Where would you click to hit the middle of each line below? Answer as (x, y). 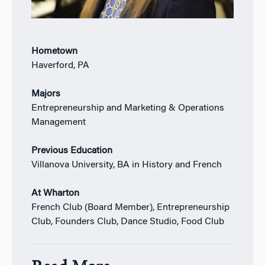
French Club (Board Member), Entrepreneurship (130, 207)
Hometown (54, 51)
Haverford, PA (60, 65)
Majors (46, 94)
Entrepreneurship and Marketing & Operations (127, 108)
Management (58, 122)
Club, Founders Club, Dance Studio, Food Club (127, 222)
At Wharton (55, 193)
